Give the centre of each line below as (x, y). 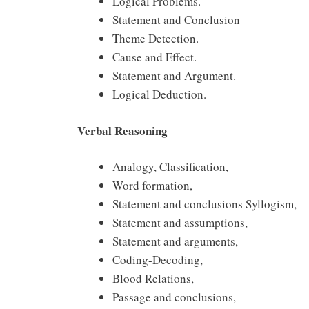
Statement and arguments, (175, 241)
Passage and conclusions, (174, 297)
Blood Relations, (153, 279)
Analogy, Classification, (170, 167)
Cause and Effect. (154, 57)
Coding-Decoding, (158, 260)
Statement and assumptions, (180, 223)
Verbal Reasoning (122, 130)
